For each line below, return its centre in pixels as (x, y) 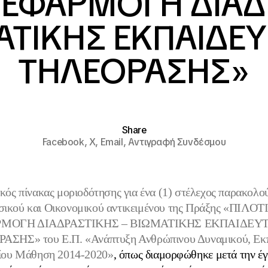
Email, (114, 142)
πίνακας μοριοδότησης (71, 192)
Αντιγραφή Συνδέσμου (177, 142)
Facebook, (66, 142)
